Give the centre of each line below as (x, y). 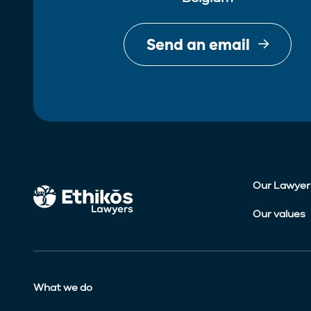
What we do (63, 288)
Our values (279, 214)
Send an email (198, 44)
